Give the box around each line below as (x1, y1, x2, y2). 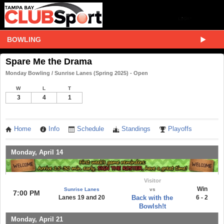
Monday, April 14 (11, 148, 63, 156)
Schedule (77, 125, 104, 132)
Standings (121, 125, 150, 132)
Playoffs (168, 125, 192, 132)
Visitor (143, 177, 161, 183)
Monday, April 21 (11, 215, 63, 223)
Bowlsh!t (138, 202, 166, 210)
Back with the (131, 193, 173, 201)
